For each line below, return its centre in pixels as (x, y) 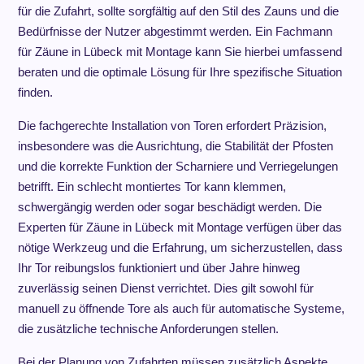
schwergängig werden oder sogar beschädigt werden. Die (169, 207)
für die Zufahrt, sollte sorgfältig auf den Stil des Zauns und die (178, 11)
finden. (35, 92)
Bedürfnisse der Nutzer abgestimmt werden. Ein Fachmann (175, 31)
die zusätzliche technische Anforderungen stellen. (148, 329)
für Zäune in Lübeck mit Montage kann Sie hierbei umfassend (180, 52)
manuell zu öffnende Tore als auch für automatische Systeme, (181, 308)
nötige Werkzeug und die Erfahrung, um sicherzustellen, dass (180, 247)
